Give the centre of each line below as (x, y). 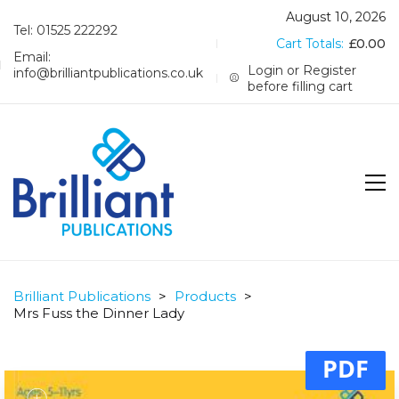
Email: (32, 57)
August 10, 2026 (336, 17)
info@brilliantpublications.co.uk (108, 73)
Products (205, 296)
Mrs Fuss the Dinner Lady (99, 313)
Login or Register (302, 70)
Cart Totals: (312, 44)
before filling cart (301, 86)
